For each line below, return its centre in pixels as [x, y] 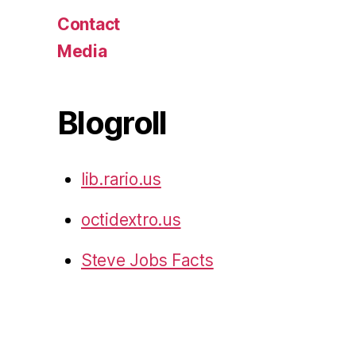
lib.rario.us [121, 180]
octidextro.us [131, 220]
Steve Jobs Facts [147, 261]
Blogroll [112, 123]
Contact [89, 25]
